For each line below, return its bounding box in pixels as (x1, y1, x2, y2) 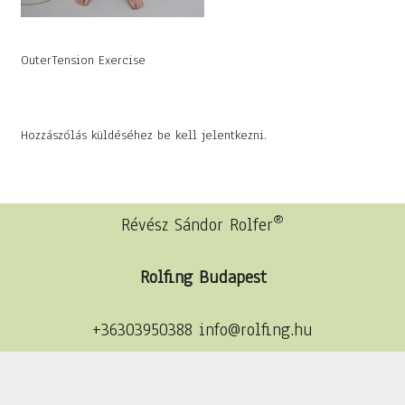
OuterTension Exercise (20, 52, 146, 69)
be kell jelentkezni (156, 126, 264, 144)
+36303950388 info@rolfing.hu (92, 317, 313, 342)
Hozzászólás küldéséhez (20, 126, 157, 144)
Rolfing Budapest (139, 265, 266, 289)
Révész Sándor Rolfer (121, 212, 273, 237)
